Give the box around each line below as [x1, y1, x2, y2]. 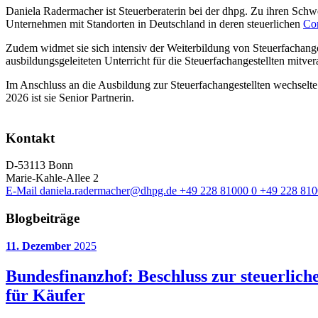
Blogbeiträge [6, 210, 79, 226]
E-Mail [6, 185, 37, 197]
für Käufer [6, 285, 85, 305]
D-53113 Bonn [6, 159, 73, 172]
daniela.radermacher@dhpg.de [40, 185, 177, 197]
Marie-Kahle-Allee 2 [6, 172, 99, 185]
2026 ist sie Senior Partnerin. [6, 91, 134, 104]
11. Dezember [6, 239, 71, 252]
